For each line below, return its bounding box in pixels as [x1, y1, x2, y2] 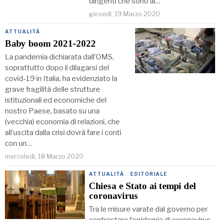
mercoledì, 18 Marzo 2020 [5, 152, 83, 161]
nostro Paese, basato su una [5, 107, 100, 116]
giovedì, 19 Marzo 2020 [89, 10, 161, 18]
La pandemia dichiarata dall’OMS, [5, 53, 114, 62]
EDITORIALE [130, 171, 168, 177]
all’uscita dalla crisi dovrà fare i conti [5, 128, 121, 137]
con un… [5, 139, 32, 148]
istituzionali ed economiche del [5, 96, 107, 105]
